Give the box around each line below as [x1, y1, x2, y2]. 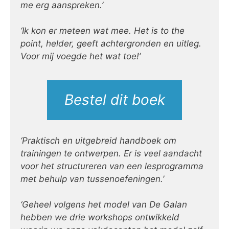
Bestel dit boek [64, 91, 165, 109]
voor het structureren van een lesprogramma [20, 161, 203, 171]
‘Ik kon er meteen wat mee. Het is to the [20, 26, 185, 36]
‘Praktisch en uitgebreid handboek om [20, 135, 176, 146]
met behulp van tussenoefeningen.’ [20, 173, 164, 184]
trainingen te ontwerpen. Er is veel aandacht [20, 148, 202, 158]
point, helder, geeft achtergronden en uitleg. [20, 38, 201, 49]
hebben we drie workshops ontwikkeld [20, 212, 179, 223]
